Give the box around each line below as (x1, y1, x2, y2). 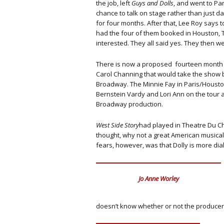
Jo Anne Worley (138, 174, 179, 183)
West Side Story (96, 120, 139, 129)
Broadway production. (96, 99, 163, 108)
